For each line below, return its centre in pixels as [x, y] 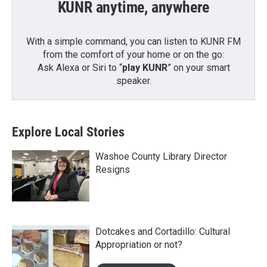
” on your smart [198, 68]
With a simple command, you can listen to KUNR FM [133, 42]
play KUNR [145, 68]
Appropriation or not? [139, 245]
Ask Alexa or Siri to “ [80, 68]
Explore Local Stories [68, 132]
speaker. [133, 81]
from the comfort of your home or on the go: [133, 55]
